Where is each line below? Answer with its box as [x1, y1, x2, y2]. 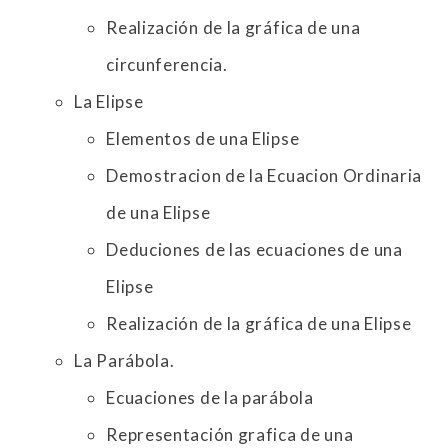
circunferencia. [106, 54, 228, 76]
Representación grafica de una [106, 424, 354, 446]
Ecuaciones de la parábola [106, 387, 314, 409]
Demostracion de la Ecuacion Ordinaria [106, 165, 423, 187]
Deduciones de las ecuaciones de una [106, 239, 403, 261]
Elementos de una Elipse [106, 128, 300, 150]
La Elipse [74, 91, 144, 113]
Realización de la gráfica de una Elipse [106, 313, 412, 335]
